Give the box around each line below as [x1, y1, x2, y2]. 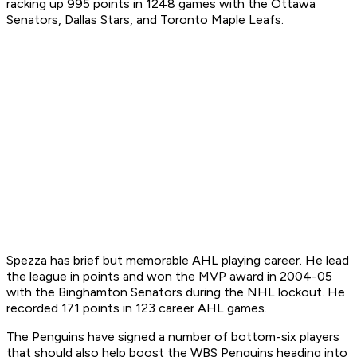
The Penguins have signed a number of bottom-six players [6, 329, 339, 345]
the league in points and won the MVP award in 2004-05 [6, 269, 332, 284]
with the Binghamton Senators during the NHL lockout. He [6, 284, 345, 300]
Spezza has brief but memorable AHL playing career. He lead [6, 253, 349, 269]
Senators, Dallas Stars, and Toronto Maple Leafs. [6, 12, 287, 28]
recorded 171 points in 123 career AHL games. [6, 300, 270, 316]
